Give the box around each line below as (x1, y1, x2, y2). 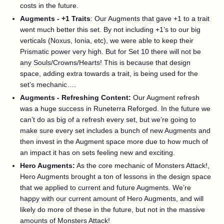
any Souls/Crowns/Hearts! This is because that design (20, 58, 190, 66)
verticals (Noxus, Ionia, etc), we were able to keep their (20, 36, 193, 44)
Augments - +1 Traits (20, 14, 90, 22)
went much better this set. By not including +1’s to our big (20, 25, 200, 33)
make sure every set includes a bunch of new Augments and (20, 126, 210, 134)
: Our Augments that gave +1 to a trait (90, 14, 209, 22)
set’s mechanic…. (20, 80, 76, 88)
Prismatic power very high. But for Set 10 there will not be (20, 47, 201, 55)
